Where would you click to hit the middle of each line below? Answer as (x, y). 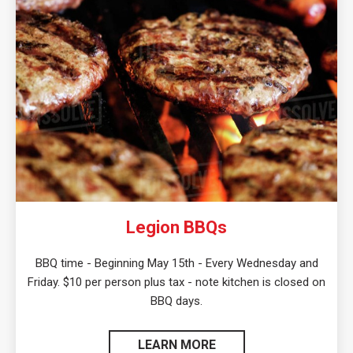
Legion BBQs (176, 228)
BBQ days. (176, 301)
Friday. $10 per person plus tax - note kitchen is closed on (176, 282)
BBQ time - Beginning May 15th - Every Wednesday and (176, 264)
